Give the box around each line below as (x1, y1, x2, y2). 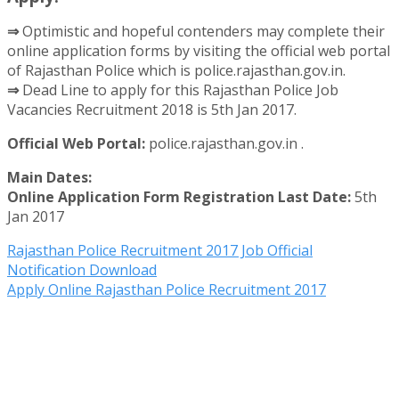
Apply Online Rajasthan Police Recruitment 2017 (7, 279, 326, 299)
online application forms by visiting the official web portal (7, 40, 390, 61)
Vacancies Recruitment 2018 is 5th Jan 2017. (7, 99, 297, 119)
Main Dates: (7, 167, 92, 187)
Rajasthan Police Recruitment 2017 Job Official (7, 240, 313, 260)
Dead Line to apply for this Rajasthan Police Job (22, 79, 338, 100)
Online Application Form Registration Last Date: (7, 186, 351, 207)
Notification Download (7, 259, 157, 280)
